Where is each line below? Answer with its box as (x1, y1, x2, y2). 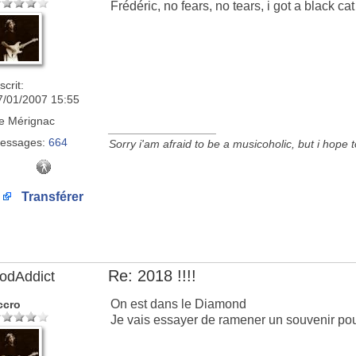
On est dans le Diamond (110, 297, 246, 311)
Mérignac (5, 114, 55, 127)
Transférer (18, 190, 83, 203)
